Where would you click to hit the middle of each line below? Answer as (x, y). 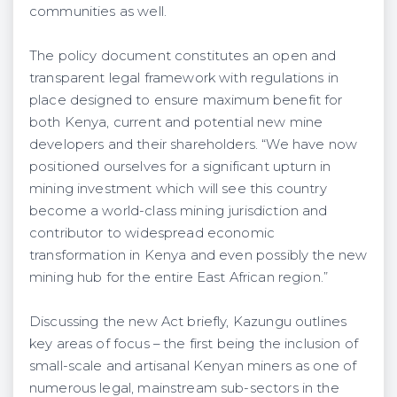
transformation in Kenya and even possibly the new (198, 255)
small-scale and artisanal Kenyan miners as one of (193, 366)
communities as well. (98, 11)
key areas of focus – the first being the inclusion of (194, 343)
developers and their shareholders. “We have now (193, 144)
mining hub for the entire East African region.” (179, 277)
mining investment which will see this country (178, 188)
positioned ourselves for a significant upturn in (180, 166)
